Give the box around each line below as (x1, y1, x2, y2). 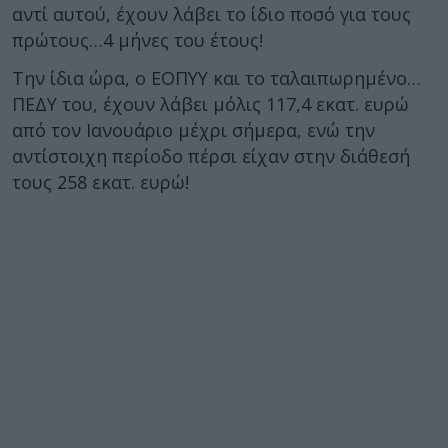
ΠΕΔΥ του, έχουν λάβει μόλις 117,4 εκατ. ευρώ (12, 92, 409, 116)
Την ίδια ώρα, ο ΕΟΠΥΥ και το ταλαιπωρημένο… (12, 66, 421, 90)
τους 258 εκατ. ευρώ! (12, 170, 189, 194)
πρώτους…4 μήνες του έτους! (12, 27, 263, 52)
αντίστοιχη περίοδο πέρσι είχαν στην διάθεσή (12, 144, 410, 168)
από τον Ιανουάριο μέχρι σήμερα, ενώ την (12, 118, 375, 142)
